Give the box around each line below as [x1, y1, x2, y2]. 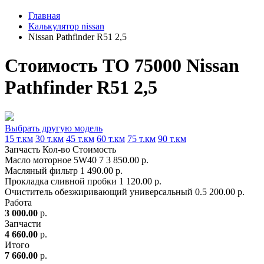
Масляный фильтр [5, 165, 78, 176]
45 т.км [66, 133, 94, 144]
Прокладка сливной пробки [5, 176, 117, 186]
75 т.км [127, 133, 156, 144]
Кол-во [42, 144, 70, 154]
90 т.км [158, 133, 186, 144]
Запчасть [5, 144, 40, 154]
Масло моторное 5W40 [5, 154, 97, 165]
